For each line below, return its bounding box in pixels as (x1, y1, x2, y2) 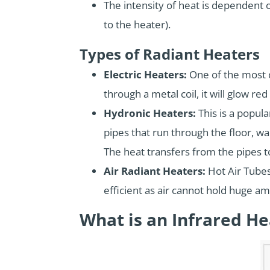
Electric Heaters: (104, 67, 187, 82)
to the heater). (104, 17, 171, 32)
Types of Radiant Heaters (80, 44, 260, 64)
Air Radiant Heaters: (104, 164, 206, 178)
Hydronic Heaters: (104, 106, 196, 121)
